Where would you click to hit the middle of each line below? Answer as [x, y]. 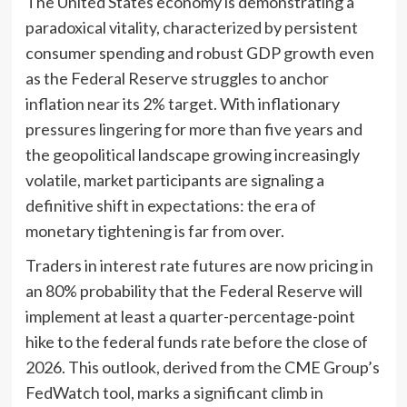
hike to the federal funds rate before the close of [196, 341]
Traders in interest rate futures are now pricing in [199, 265]
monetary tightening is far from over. [154, 230]
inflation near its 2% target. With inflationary [182, 103]
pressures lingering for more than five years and [194, 129]
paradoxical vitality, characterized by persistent [191, 27]
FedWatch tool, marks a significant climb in [174, 392]
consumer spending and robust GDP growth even [199, 52]
